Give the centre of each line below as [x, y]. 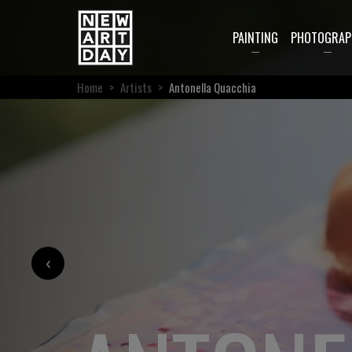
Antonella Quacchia [213, 87]
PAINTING [255, 38]
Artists [136, 87]
